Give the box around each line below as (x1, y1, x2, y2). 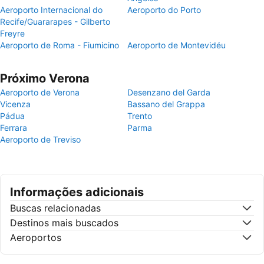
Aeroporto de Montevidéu (127, 40, 226, 50)
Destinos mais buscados (10, 217, 118, 229)
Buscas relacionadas (10, 202, 101, 214)
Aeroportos (10, 232, 61, 243)
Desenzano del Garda (127, 87, 210, 97)
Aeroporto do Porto (127, 5, 201, 15)
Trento (127, 111, 152, 121)
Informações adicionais (10, 185, 144, 199)
